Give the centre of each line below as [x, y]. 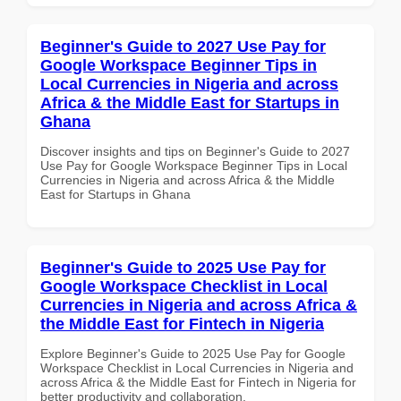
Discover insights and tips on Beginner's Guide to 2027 [195, 151]
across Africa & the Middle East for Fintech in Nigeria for [198, 382]
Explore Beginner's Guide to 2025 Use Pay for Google [193, 353]
